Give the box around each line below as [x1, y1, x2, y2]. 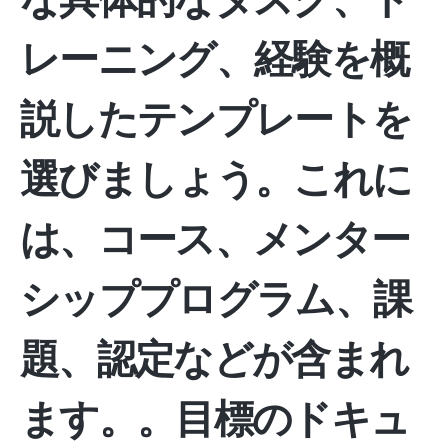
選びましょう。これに [20, 154, 412, 203]
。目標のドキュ [136, 394, 410, 443]
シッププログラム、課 [20, 274, 412, 323]
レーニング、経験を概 [20, 34, 409, 83]
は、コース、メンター [20, 214, 410, 263]
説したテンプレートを [20, 94, 412, 143]
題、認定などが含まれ [20, 334, 409, 383]
